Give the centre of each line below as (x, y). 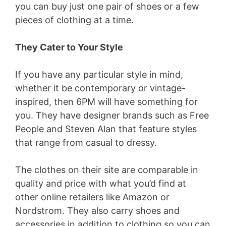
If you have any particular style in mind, (99, 75)
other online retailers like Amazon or (92, 197)
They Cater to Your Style (69, 47)
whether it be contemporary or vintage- (100, 88)
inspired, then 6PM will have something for (106, 102)
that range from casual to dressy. (86, 143)
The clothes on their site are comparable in (107, 170)
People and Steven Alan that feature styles (106, 129)
